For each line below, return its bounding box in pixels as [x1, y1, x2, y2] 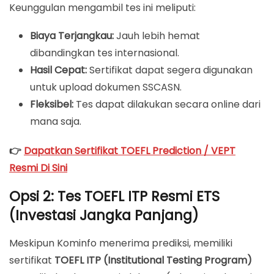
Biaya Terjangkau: [30, 28, 114, 43]
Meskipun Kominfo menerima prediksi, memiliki [9, 235, 232, 250]
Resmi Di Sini [9, 160, 67, 175]
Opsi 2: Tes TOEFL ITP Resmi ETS [9, 186, 220, 206]
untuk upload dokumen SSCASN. [30, 80, 182, 94]
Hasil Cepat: [30, 62, 87, 77]
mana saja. [30, 114, 82, 128]
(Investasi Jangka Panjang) [9, 205, 199, 225]
